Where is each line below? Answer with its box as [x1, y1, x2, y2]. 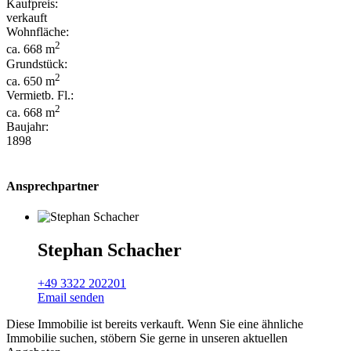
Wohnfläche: [6, 25, 69, 39]
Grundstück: [6, 56, 67, 71]
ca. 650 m [6, 74, 55, 89]
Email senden [38, 290, 104, 304]
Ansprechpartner [6, 179, 99, 193]
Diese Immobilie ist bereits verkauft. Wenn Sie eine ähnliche [6, 317, 303, 331]
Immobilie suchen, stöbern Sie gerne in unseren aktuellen [6, 331, 288, 345]
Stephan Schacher [38, 239, 182, 260]
